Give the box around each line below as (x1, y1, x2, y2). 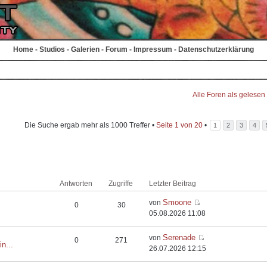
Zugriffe (108, 179, 133, 188)
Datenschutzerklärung (178, 45, 254, 54)
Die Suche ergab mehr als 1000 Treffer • (24, 121, 156, 129)
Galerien (71, 45, 100, 54)
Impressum (133, 45, 172, 54)
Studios (39, 45, 65, 54)
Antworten (59, 179, 92, 188)
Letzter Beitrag (148, 179, 196, 188)
